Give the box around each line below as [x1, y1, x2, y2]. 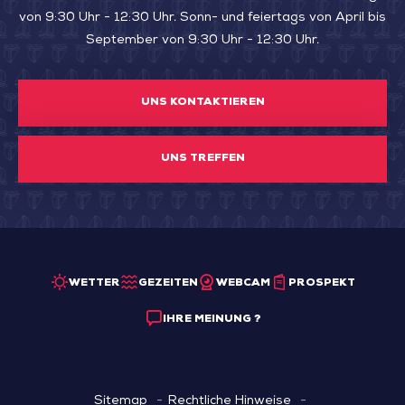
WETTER [68, 278, 120, 290]
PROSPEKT [287, 278, 355, 290]
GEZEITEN [137, 278, 198, 290]
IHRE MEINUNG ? [163, 315, 260, 326]
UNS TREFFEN [160, 153, 245, 165]
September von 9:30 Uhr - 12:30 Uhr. [86, 33, 319, 47]
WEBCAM [215, 278, 270, 290]
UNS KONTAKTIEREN [140, 97, 265, 108]
